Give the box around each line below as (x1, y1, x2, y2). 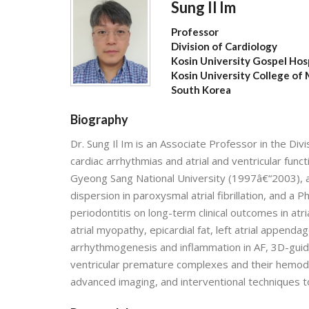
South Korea (171, 83, 232, 96)
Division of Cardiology (171, 40, 278, 52)
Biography (70, 112, 128, 127)
